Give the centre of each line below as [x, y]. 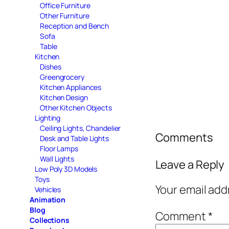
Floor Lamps [59, 148]
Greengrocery [62, 77]
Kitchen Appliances [71, 87]
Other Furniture [65, 15]
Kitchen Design [64, 97]
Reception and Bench [75, 26]
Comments [184, 137]
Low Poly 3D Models [66, 169]
